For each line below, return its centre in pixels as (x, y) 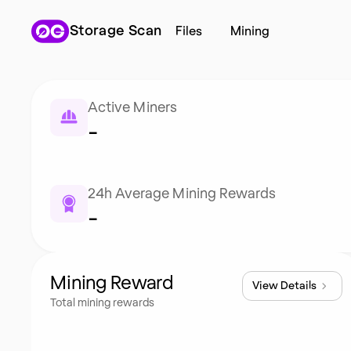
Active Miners (132, 108)
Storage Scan (116, 31)
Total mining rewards (102, 303)
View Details (285, 286)
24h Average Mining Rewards (182, 194)
